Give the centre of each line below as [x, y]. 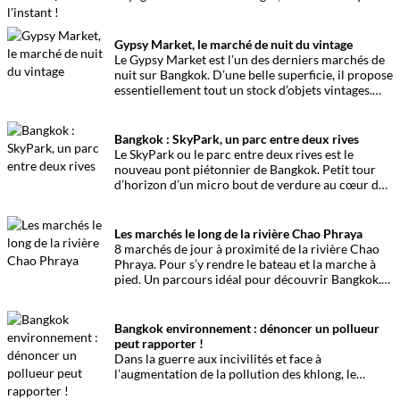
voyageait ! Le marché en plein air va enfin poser [246, 10]
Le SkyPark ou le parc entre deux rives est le [234, 154]
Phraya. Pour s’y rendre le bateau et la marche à [245, 264]
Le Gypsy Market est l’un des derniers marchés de [250, 59]
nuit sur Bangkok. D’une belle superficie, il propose [254, 75]
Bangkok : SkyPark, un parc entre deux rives [237, 139]
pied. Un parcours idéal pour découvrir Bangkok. [248, 279]
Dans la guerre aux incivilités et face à [218, 358]
